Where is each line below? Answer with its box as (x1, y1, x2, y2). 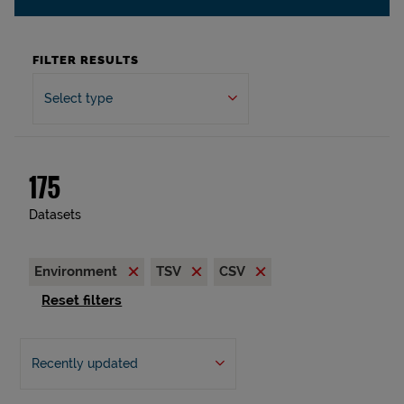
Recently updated (31, 356, 138, 372)
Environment (34, 263, 121, 280)
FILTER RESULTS (32, 53, 139, 67)
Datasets (29, 207, 81, 222)
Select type (44, 91, 113, 106)
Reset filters (41, 292, 123, 309)
